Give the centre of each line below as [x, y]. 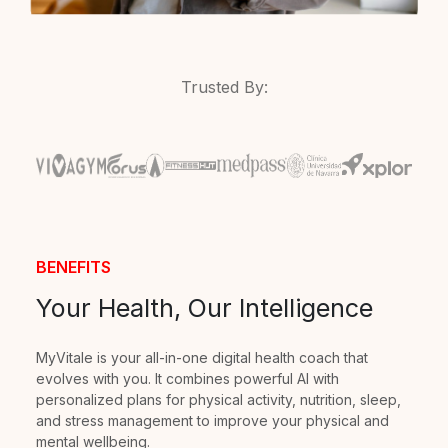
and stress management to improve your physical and [212, 420]
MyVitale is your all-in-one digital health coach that [202, 357]
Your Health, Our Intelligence [204, 307]
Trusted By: [224, 86]
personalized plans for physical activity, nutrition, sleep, [218, 399]
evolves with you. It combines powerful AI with [187, 378]
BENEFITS [73, 266]
